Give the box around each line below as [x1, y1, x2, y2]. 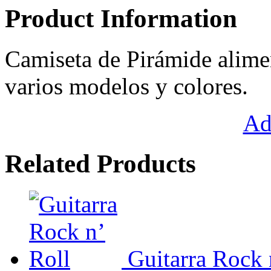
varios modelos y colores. [5, 73, 248, 99]
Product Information [5, 4, 237, 33]
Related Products [5, 149, 196, 178]
